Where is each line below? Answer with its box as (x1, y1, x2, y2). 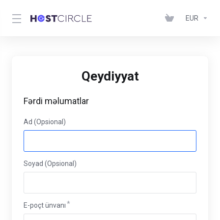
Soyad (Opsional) (24, 160, 77, 167)
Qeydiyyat (81, 69, 139, 83)
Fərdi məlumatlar (24, 96, 89, 106)
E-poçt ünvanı (24, 201, 66, 209)
